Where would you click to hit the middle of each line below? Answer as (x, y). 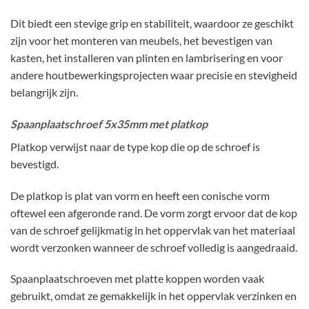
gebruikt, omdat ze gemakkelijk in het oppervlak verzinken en (153, 296)
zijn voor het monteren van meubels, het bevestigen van (141, 41)
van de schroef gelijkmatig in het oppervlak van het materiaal (153, 230)
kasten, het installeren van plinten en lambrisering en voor (147, 58)
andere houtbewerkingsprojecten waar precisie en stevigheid (154, 75)
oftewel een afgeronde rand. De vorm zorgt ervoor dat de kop (154, 212)
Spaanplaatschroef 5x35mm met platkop (109, 123)
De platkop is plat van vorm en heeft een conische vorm (140, 195)
